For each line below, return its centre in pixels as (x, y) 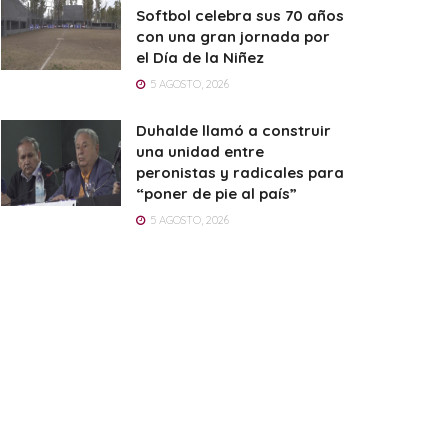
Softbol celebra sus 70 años (240, 16)
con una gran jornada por (233, 37)
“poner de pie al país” (216, 194)
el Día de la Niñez (200, 58)
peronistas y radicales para (240, 173)
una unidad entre (200, 152)
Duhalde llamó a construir (233, 131)
